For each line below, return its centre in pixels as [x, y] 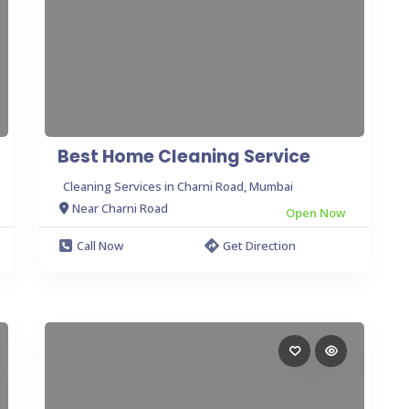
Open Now [316, 212]
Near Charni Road [120, 208]
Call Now [100, 245]
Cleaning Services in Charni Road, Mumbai [178, 186]
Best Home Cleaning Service [184, 156]
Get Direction [259, 245]
